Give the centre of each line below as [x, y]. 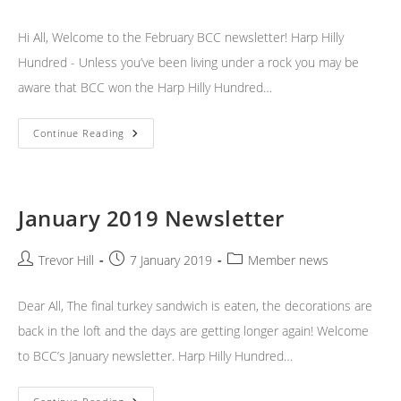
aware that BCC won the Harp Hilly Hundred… [145, 88]
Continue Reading [79, 133]
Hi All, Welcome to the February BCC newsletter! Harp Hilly [181, 38]
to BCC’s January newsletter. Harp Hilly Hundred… [155, 356]
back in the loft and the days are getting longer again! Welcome [193, 331]
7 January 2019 [171, 260]
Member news [288, 260]
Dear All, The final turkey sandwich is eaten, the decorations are [195, 306]
